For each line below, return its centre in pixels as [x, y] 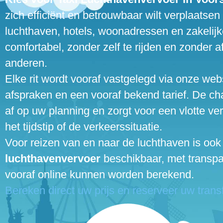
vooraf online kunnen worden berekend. [100, 174]
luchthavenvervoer [53, 158]
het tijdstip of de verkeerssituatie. [84, 126]
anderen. [26, 63]
